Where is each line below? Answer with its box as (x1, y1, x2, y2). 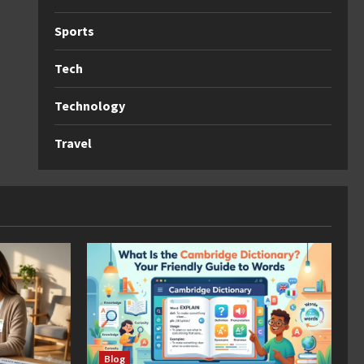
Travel (54, 135, 92, 151)
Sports (54, 23, 94, 39)
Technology (54, 97, 125, 114)
